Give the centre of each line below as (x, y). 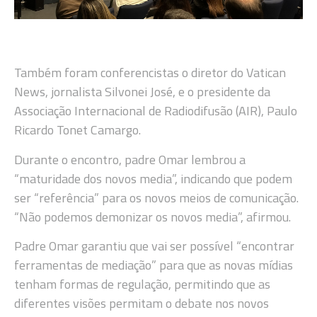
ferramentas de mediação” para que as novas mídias (154, 265)
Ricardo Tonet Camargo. (77, 130)
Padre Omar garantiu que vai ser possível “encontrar (154, 246)
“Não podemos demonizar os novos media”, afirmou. (152, 217)
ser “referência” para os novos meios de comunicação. (156, 197)
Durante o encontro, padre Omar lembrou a (130, 159)
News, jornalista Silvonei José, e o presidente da (142, 92)
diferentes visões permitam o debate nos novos (142, 304)
